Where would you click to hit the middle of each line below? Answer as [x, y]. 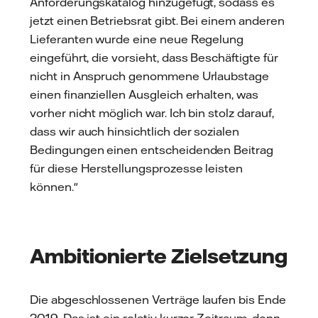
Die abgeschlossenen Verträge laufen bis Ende [158, 299]
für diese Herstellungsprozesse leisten [137, 168]
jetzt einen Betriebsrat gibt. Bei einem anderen [157, 20]
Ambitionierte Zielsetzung [159, 255]
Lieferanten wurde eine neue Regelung [137, 39]
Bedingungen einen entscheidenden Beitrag [152, 149]
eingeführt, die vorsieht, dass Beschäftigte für [154, 57]
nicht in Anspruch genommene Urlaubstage [150, 76]
